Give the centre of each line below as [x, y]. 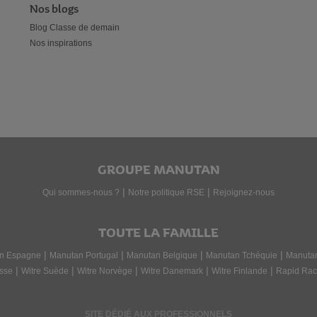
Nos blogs [54, 10]
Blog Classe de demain [75, 28]
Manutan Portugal [84, 255]
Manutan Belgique [162, 255]
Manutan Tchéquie [242, 255]
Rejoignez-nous [244, 192]
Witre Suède [45, 271]
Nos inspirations [61, 43]
